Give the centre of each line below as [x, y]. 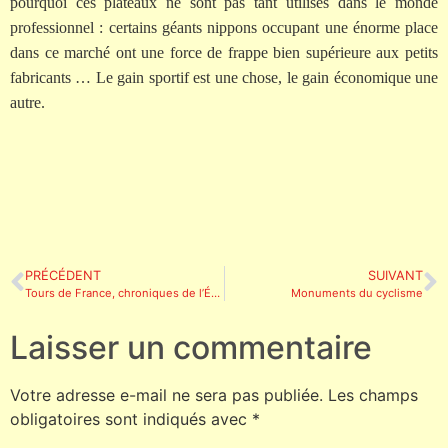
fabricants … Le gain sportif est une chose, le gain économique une [224, 78]
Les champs [373, 394]
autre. [27, 103]
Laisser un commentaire [191, 347]
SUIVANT [395, 275]
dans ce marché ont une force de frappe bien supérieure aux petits [224, 53]
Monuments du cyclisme [357, 292]
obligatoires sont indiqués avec [131, 418]
